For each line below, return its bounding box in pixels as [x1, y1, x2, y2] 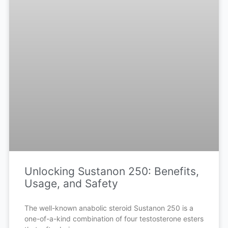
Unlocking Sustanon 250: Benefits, [24, 164, 199, 178]
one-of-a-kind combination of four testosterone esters [24, 214, 204, 223]
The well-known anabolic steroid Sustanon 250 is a [24, 203, 193, 212]
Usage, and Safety [24, 177, 118, 190]
